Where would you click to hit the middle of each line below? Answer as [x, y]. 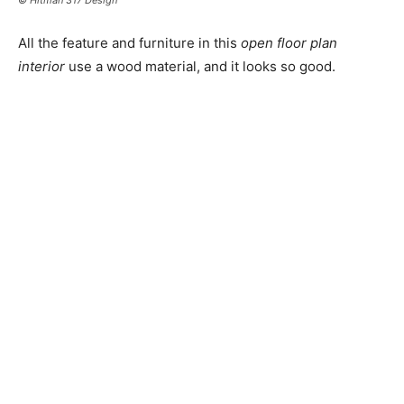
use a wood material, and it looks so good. [200, 66]
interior [41, 66]
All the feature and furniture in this [129, 42]
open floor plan [289, 42]
